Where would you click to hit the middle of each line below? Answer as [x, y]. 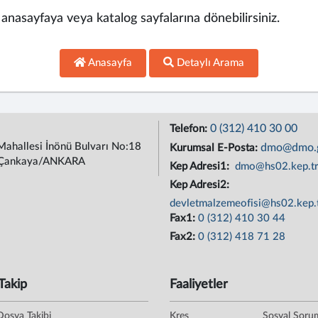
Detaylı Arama [209, 63]
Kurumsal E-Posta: [215, 148]
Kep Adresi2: [201, 185]
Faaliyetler [199, 285]
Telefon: [190, 129]
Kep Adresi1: [201, 166]
